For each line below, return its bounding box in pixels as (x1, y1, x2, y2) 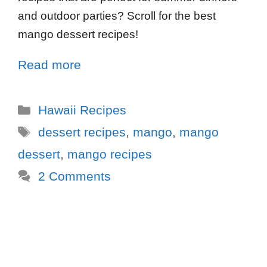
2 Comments (38, 169, 111, 183)
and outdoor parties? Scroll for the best (18, 9, 216, 22)
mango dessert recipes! (18, 27, 138, 41)
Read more (18, 57, 81, 72)
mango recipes (67, 147, 152, 161)
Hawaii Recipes (38, 103, 126, 117)
